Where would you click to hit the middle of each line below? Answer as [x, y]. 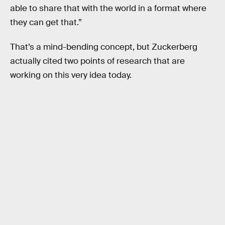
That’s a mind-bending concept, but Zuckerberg [104, 47]
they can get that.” [46, 22]
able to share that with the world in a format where [108, 8]
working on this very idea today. [71, 75]
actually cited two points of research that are [97, 61]
